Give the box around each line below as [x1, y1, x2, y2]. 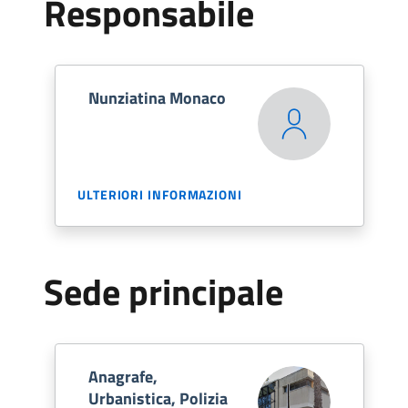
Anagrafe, [88, 364, 158, 389]
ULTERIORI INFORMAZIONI [77, 185, 242, 204]
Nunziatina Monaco [88, 86, 226, 110]
